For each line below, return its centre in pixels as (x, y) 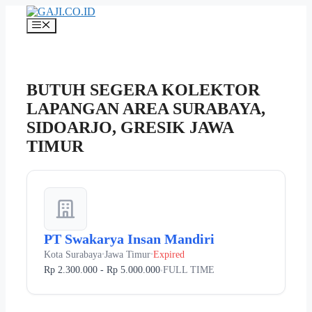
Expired (169, 255)
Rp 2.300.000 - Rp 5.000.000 (102, 270)
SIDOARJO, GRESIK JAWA (130, 128)
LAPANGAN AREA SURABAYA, (146, 109)
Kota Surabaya (73, 255)
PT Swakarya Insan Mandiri (129, 239)
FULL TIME (189, 270)
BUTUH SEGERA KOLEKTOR (143, 90)
